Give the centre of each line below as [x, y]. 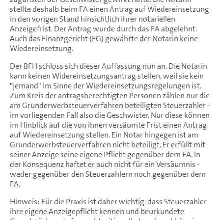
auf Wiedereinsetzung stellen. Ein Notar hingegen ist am [104, 135]
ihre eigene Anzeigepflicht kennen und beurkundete [97, 211]
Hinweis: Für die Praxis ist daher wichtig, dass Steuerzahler [108, 201]
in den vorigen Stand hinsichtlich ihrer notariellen [93, 19]
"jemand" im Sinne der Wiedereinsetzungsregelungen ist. [106, 85]
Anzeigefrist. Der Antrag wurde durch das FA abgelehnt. [103, 28]
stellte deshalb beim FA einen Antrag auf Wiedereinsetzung [110, 9]
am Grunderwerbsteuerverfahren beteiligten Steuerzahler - [110, 105]
